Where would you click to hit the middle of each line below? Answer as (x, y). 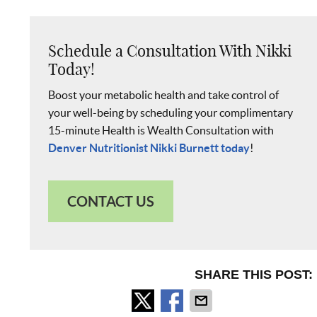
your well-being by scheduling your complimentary (171, 112)
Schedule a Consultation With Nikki (170, 51)
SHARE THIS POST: (254, 274)
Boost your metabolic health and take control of (164, 94)
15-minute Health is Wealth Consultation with (161, 130)
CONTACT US (111, 201)
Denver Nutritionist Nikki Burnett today (149, 148)
